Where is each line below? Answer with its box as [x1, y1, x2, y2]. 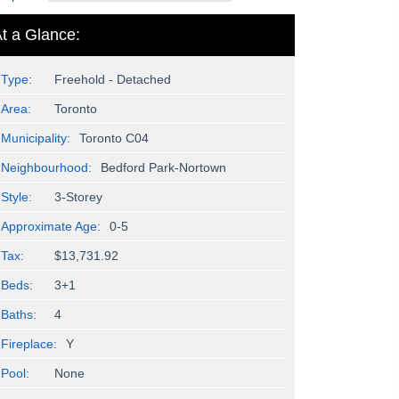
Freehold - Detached [54, 71, 171, 86]
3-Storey [54, 189, 102, 204]
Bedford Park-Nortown [101, 159, 226, 175]
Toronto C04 [79, 130, 149, 145]
